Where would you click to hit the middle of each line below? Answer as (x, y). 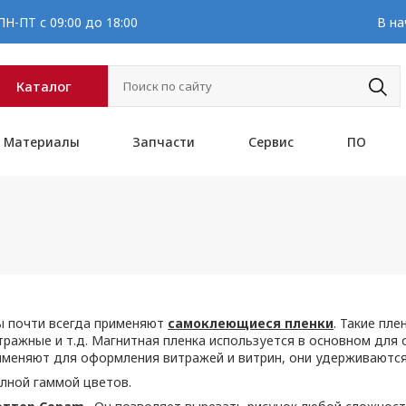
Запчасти (164, 142)
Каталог (44, 86)
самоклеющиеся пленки (251, 323)
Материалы (41, 142)
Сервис (271, 142)
